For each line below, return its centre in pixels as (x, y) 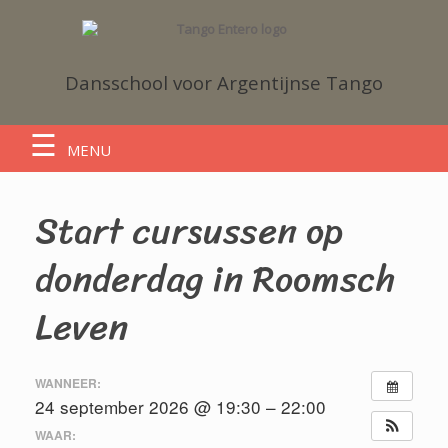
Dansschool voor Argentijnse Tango (224, 82)
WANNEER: (68, 383)
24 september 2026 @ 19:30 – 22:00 (180, 406)
